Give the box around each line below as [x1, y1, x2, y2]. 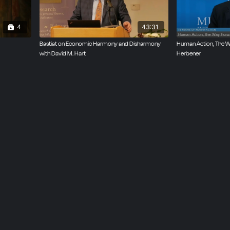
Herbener [177, 49, 201, 57]
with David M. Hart [39, 49, 86, 57]
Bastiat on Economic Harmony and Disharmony [39, 40, 161, 47]
